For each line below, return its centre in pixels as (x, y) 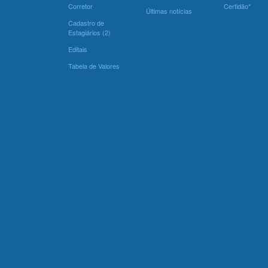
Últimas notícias (169, 10)
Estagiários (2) (89, 32)
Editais (78, 49)
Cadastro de (86, 22)
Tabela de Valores (94, 66)
